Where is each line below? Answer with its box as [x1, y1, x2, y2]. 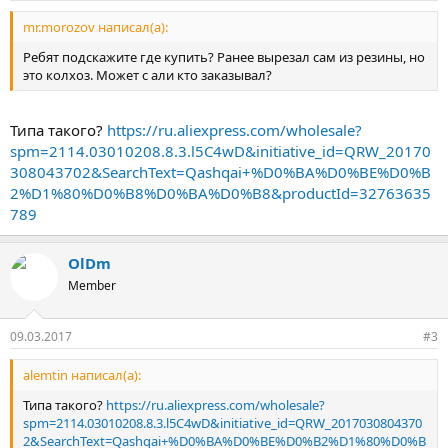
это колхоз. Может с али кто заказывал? [23, 66, 272, 84]
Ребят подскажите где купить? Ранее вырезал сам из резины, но [23, 48, 425, 66]
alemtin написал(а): [23, 366, 141, 384]
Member [68, 276, 116, 294]
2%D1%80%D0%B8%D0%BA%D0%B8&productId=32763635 [10, 182, 431, 203]
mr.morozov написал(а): [23, 18, 168, 36]
